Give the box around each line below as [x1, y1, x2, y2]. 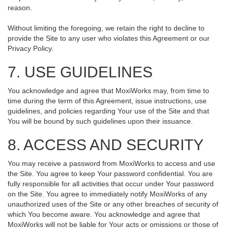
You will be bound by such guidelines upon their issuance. [8, 117, 193, 125]
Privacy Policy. [8, 44, 53, 52]
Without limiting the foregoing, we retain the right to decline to [8, 24, 205, 32]
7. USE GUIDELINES [8, 64, 153, 80]
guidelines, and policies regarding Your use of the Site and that [8, 107, 209, 115]
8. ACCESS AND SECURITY [8, 136, 204, 153]
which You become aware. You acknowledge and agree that [8, 210, 200, 218]
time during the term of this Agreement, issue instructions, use [8, 97, 207, 105]
